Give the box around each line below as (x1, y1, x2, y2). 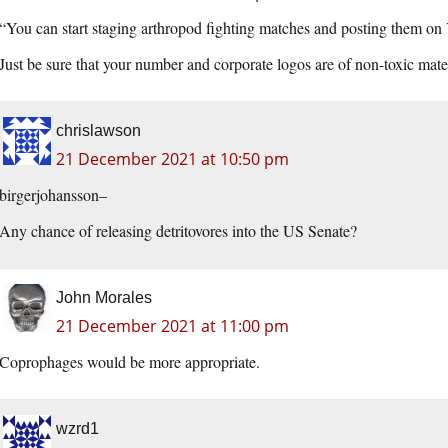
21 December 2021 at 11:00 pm (56, 315, 289, 338)
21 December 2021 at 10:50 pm (56, 148, 289, 171)
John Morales (56, 289, 152, 307)
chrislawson (56, 122, 141, 140)
